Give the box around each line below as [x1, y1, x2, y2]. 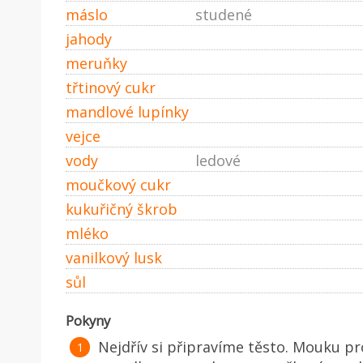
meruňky [66, 53, 127, 73]
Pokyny [66, 310, 110, 330]
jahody [66, 28, 112, 49]
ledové [195, 150, 241, 170]
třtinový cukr [66, 77, 156, 97]
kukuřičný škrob [66, 199, 177, 219]
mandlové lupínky [66, 101, 189, 122]
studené [195, 4, 252, 24]
